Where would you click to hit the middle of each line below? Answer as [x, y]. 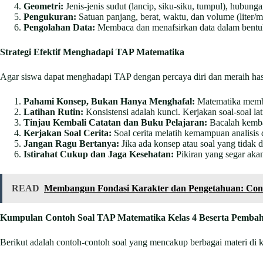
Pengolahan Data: [59, 28]
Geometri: [43, 6]
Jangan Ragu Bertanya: [71, 144]
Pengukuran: [50, 17]
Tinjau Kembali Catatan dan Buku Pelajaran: [115, 123]
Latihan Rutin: [53, 112]
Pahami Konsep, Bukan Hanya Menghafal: [109, 102]
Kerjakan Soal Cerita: [68, 133]
